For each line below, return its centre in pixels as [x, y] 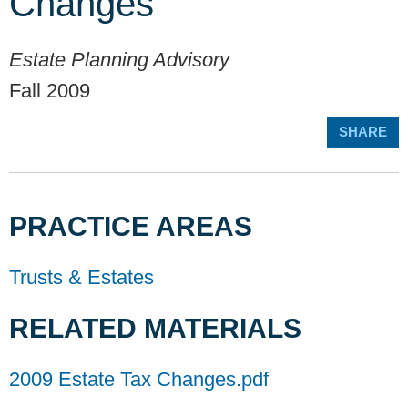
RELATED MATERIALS [155, 329]
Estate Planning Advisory [119, 60]
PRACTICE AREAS [131, 227]
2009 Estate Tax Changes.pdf [139, 380]
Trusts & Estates [82, 278]
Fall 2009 [50, 91]
